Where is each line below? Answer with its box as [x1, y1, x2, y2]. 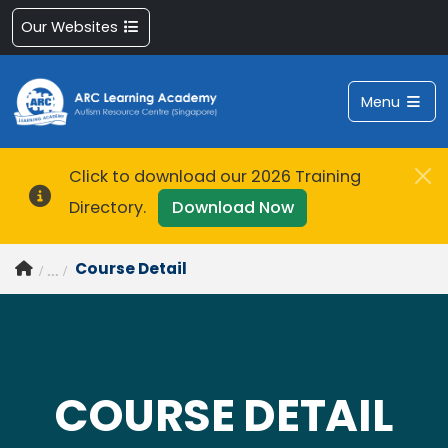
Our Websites [21, 17, 123, 38]
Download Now [171, 195, 294, 219]
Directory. [69, 195, 159, 219]
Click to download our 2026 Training [69, 164, 362, 188]
